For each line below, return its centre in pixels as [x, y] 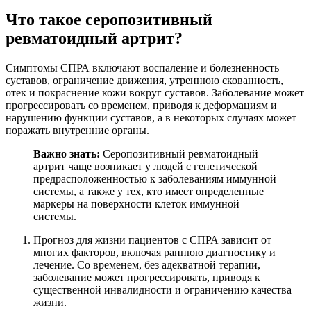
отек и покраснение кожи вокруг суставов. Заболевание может [155, 92]
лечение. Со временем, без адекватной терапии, [147, 264]
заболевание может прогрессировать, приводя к [147, 277]
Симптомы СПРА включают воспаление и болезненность [142, 67]
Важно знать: [67, 153]
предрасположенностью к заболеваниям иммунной [155, 178]
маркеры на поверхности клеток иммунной [136, 203]
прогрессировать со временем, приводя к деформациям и [141, 105]
